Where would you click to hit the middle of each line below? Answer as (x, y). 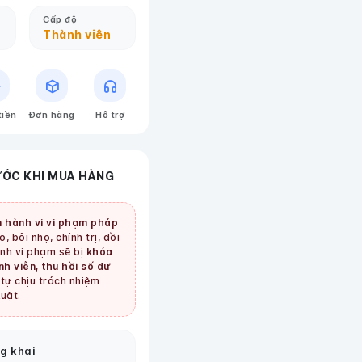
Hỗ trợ (110, 115)
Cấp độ (60, 19)
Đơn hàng (52, 115)
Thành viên (77, 34)
